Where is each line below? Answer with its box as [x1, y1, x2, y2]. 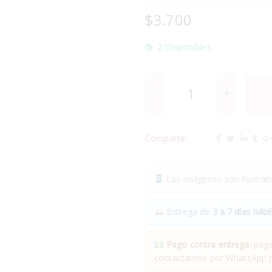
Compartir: [145, 132, 188, 144]
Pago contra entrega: [166, 238, 251, 250]
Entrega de [163, 205, 212, 217]
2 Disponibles [157, 41, 211, 53]
